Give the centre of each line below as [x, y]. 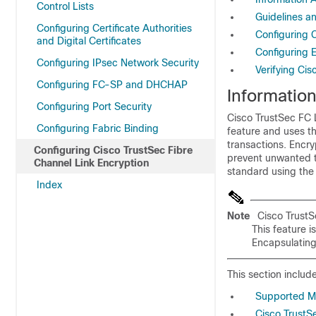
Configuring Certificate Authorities [114, 28]
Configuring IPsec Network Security [118, 63]
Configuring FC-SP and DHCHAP [112, 85]
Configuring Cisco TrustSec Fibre [113, 150]
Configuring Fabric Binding [98, 128]
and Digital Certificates [89, 41]
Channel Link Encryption [91, 163]
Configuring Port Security [94, 107]
